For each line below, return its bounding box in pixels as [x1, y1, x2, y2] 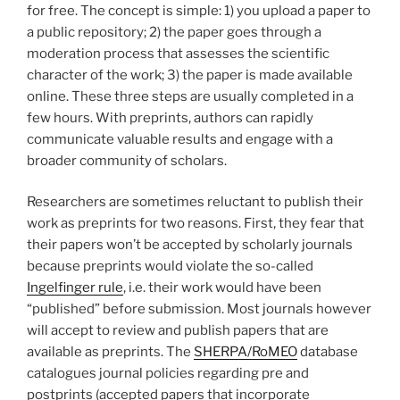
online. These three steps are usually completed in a [27, 87, 354, 104]
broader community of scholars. [27, 152, 227, 169]
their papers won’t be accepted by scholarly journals [27, 237, 353, 254]
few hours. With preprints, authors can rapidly [27, 109, 313, 126]
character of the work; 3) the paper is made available [27, 66, 353, 83]
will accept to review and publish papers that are [27, 322, 329, 339]
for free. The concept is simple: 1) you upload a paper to [27, 2, 371, 19]
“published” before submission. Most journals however [27, 301, 371, 318]
